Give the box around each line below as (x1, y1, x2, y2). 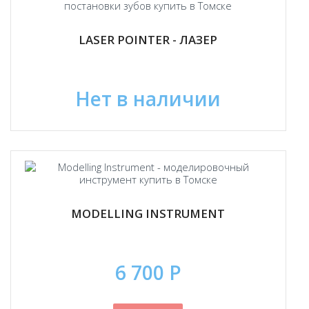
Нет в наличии (75, 85, 221, 112)
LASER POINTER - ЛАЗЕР (79, 31, 218, 48)
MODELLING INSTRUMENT (71, 205, 226, 221)
